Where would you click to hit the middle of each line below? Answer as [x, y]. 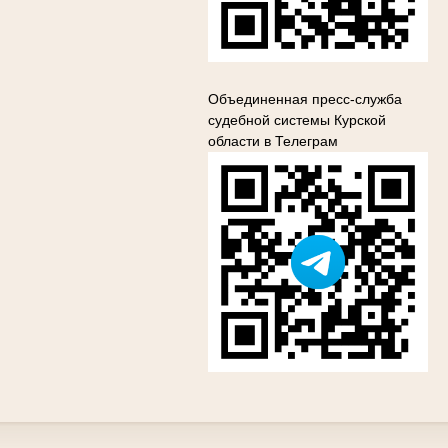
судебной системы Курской [297, 120]
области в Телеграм [273, 141]
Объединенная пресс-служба [305, 99]
